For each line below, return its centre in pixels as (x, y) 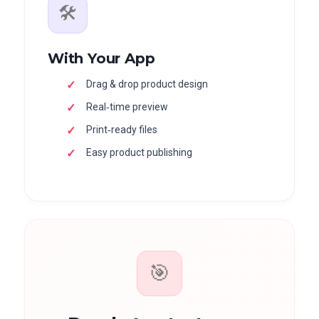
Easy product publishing (139, 152)
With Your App (101, 58)
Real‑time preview (127, 106)
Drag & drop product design (147, 84)
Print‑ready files (121, 129)
